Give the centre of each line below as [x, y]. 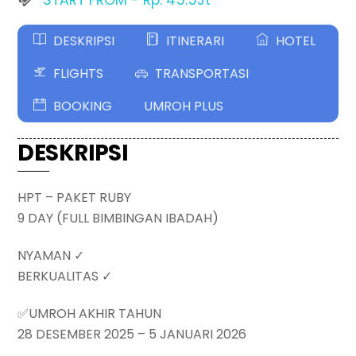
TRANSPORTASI [200, 73]
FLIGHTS [77, 73]
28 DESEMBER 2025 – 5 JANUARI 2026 [132, 334]
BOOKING [81, 106]
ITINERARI [193, 41]
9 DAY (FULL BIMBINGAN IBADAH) [118, 219]
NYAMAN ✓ [51, 256]
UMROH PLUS [184, 106]
